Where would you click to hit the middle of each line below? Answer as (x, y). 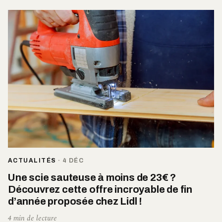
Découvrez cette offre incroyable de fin (100, 189)
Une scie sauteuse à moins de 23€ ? (92, 177)
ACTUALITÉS (32, 160)
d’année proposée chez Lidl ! (75, 201)
